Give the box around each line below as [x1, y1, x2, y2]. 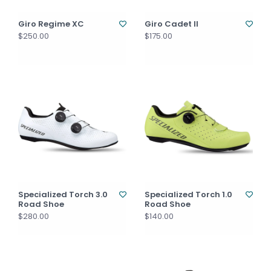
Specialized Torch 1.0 [145, 189, 232, 200]
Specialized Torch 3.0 [18, 189, 108, 200]
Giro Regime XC [18, 18, 84, 30]
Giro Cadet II [145, 18, 198, 30]
